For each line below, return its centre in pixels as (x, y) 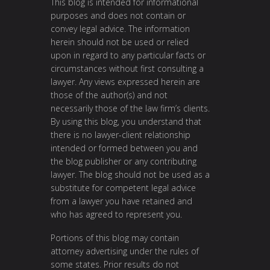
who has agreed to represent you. (116, 214)
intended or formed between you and (124, 148)
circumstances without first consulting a (127, 68)
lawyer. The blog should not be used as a (130, 174)
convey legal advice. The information (120, 28)
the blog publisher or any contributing (124, 161)
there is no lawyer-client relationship (121, 134)
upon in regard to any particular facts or (128, 55)
